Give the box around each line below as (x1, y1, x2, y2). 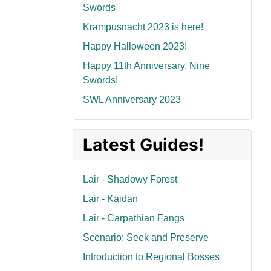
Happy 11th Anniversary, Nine (83, 60, 210, 71)
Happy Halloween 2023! (83, 41, 187, 52)
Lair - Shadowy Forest (83, 174, 177, 185)
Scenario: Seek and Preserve (83, 232, 209, 243)
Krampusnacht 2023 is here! (83, 22, 203, 33)
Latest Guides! (83, 134, 204, 155)
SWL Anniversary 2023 (83, 94, 181, 105)
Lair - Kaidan (83, 194, 138, 204)
